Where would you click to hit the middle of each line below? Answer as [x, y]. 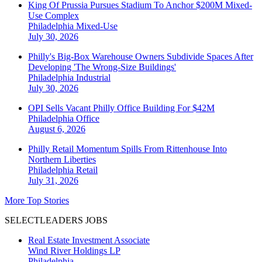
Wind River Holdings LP [74, 251]
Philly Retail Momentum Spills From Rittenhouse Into [127, 149]
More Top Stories [37, 201]
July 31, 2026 [53, 181]
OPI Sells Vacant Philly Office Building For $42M [121, 108]
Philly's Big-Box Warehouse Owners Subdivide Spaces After [141, 57]
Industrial [93, 78]
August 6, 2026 [57, 129]
